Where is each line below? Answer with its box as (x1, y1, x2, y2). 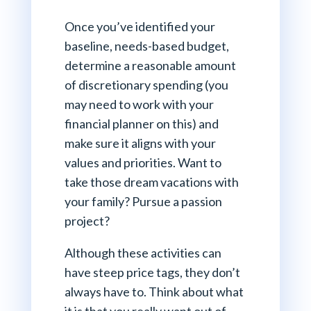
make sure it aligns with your (64, 135, 216, 151)
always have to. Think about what (64, 284, 244, 300)
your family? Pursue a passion (64, 194, 222, 210)
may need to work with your (64, 96, 214, 112)
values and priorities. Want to (64, 155, 221, 171)
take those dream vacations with (64, 174, 239, 190)
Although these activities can (64, 245, 221, 261)
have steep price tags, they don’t (64, 264, 240, 280)
